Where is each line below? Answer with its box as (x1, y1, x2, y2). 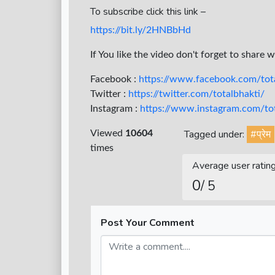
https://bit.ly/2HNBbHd (90, 25, 191, 36)
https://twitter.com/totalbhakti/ (128, 89, 265, 99)
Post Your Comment (101, 216, 195, 230)
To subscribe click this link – (90, 5, 206, 19)
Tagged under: (184, 128, 247, 142)
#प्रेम (250, 128, 271, 142)
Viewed (90, 128, 125, 139)
